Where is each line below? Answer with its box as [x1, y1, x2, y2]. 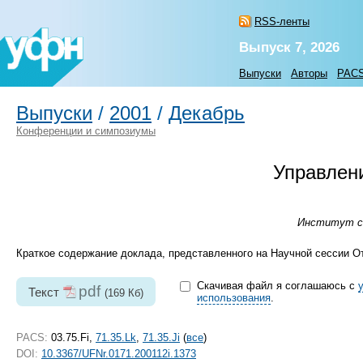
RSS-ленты [254, 15, 310, 28]
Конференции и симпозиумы [16, 125, 156, 137]
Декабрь [169, 103, 245, 124]
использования [196, 292, 271, 305]
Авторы [291, 67, 327, 79]
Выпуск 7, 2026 [239, 40, 340, 55]
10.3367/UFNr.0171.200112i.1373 [41, 347, 196, 360]
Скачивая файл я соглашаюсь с [196, 280, 358, 293]
